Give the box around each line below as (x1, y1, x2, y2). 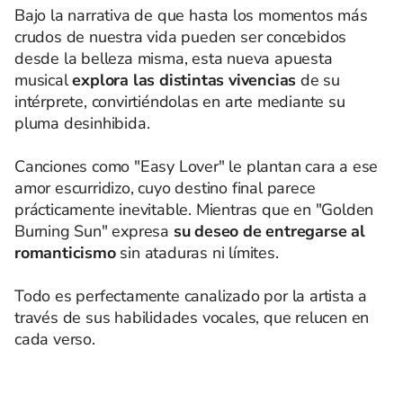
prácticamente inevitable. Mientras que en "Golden (14, 198, 374, 220)
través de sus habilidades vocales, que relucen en (14, 306, 370, 328)
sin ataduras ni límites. (115, 241, 279, 264)
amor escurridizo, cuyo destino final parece (14, 176, 316, 199)
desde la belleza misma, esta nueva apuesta (14, 47, 333, 69)
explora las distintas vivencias (72, 68, 297, 91)
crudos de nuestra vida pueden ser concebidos (14, 25, 347, 48)
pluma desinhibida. (14, 112, 150, 134)
